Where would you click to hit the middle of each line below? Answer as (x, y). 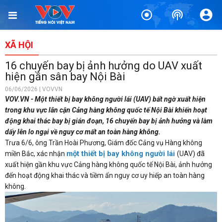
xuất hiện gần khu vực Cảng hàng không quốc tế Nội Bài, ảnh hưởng (109, 165)
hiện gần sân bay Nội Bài (65, 77)
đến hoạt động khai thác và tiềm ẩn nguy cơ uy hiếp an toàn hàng (105, 175)
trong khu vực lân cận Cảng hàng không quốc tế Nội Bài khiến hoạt (106, 110)
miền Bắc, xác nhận (36, 154)
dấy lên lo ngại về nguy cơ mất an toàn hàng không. (83, 132)
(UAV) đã (191, 154)
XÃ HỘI (19, 45)
